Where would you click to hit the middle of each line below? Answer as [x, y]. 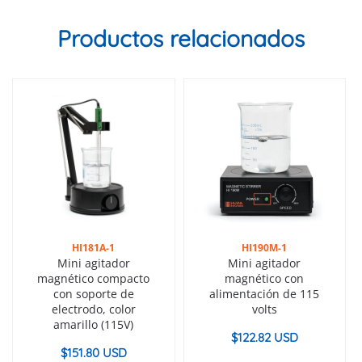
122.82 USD [267, 338]
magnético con [265, 279]
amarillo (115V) [94, 325]
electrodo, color [93, 309]
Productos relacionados [181, 38]
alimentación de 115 [265, 294]
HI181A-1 [94, 248]
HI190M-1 [265, 248]
